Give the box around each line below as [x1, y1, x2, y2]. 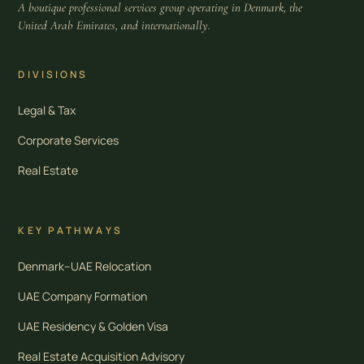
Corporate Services [18, 132, 119, 148]
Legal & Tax [18, 102, 76, 118]
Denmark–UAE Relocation [18, 258, 152, 274]
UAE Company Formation [18, 288, 148, 304]
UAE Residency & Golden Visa [18, 318, 169, 334]
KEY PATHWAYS [18, 223, 123, 237]
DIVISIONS [18, 67, 89, 81]
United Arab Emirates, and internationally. [18, 17, 211, 32]
